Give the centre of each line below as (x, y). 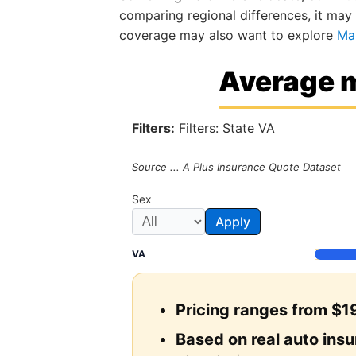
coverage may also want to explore (228, 35)
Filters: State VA (225, 128)
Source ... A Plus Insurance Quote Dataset (237, 166)
